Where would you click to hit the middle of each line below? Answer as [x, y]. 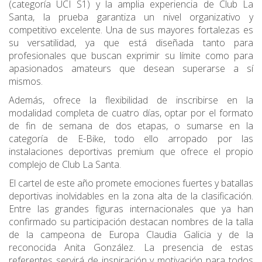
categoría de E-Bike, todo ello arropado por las [131, 139]
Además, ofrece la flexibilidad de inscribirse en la [131, 100]
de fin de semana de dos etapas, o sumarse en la [131, 126]
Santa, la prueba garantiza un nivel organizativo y [131, 17]
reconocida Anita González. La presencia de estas [131, 248]
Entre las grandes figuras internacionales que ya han [131, 209]
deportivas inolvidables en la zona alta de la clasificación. [131, 196]
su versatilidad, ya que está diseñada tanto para [131, 43]
